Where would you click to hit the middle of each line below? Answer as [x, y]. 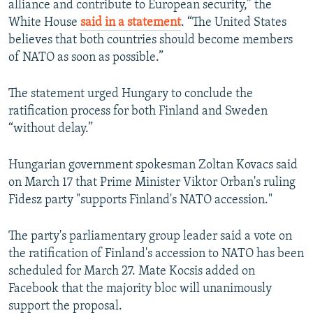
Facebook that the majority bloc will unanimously [140, 289]
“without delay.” [51, 129]
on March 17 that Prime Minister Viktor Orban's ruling [152, 183]
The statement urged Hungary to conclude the [131, 94]
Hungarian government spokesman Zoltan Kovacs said [153, 166]
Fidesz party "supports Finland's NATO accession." [140, 201]
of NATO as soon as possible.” [86, 58]
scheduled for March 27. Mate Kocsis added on [132, 272]
